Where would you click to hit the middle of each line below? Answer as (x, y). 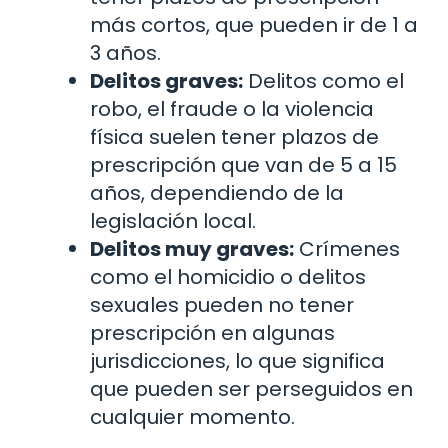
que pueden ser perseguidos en (251, 389)
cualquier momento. (192, 417)
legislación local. (173, 221)
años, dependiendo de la (217, 193)
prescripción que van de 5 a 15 (243, 165)
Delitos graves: (166, 81)
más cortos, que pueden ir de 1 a (254, 25)
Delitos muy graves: (192, 249)
